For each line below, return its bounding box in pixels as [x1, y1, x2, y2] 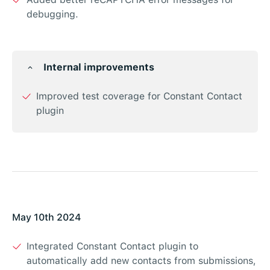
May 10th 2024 [12, 212, 81, 224]
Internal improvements [43, 61, 154, 74]
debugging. [27, 8, 78, 20]
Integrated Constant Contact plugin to [27, 240, 198, 253]
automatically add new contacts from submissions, [27, 255, 256, 267]
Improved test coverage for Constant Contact [36, 90, 242, 102]
